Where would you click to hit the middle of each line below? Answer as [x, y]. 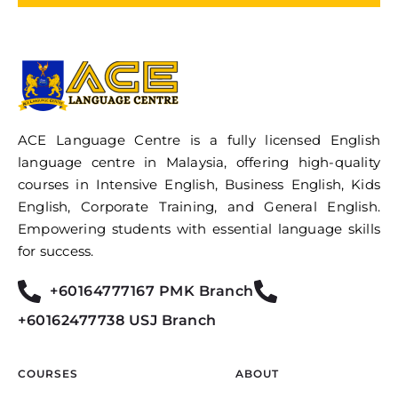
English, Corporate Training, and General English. [199, 207]
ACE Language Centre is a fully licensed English [199, 140]
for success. [56, 251]
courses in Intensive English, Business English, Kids [199, 185]
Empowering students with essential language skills [199, 229]
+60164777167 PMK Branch [152, 291]
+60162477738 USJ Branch [117, 321]
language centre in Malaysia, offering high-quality [199, 163]
